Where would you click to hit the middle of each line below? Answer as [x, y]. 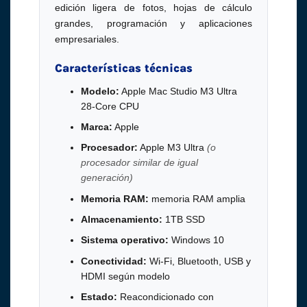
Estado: [99, 297]
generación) [107, 178]
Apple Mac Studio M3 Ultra [178, 91]
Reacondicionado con [165, 297]
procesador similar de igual [139, 163]
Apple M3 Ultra [172, 148]
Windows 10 [196, 240]
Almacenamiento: [121, 220]
